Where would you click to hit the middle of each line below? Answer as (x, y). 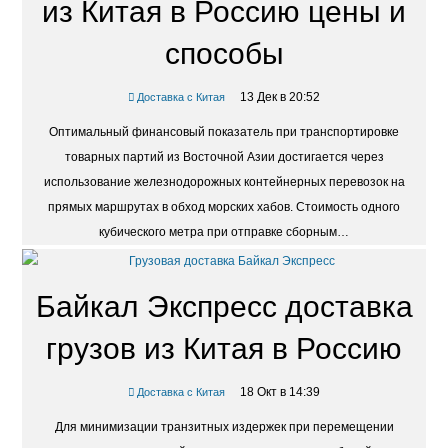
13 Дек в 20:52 (279, 97)
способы (224, 54)
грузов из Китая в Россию (224, 349)
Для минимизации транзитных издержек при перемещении (224, 427)
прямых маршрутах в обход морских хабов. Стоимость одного (224, 207)
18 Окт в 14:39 (279, 392)
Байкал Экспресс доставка (224, 307)
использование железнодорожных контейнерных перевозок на (224, 182)
